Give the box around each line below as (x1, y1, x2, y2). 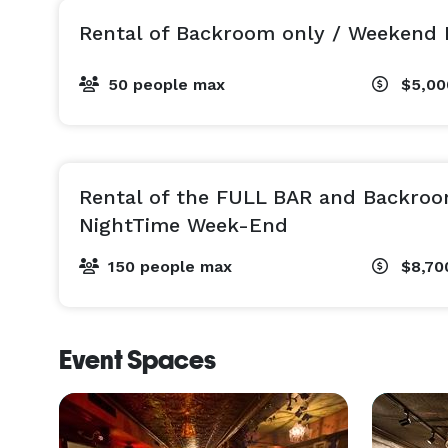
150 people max (108, 257, 232, 276)
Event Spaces (59, 345, 216, 375)
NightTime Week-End (79, 213, 288, 237)
